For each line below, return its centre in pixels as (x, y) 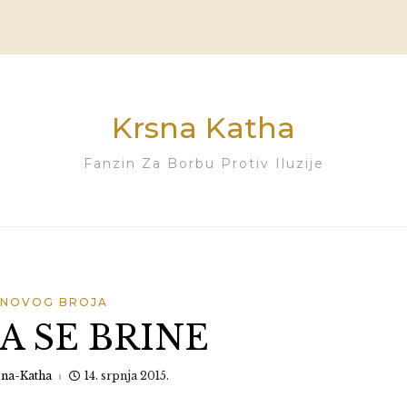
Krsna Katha (203, 128)
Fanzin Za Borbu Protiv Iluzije (203, 164)
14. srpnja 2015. (126, 376)
